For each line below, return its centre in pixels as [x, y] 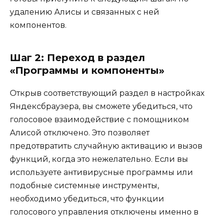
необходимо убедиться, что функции [87, 198]
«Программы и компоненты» [87, 70]
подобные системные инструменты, [84, 185]
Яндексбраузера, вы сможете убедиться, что [101, 106]
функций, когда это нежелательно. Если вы [99, 159]
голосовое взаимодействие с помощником [99, 119]
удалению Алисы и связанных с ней [85, 12]
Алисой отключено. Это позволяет [80, 132]
